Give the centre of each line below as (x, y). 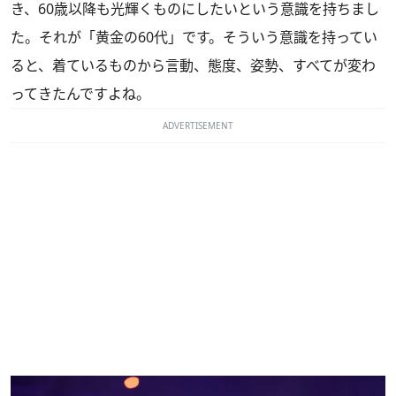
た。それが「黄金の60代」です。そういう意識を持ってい (194, 37)
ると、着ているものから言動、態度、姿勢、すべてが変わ (193, 65)
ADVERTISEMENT (198, 126)
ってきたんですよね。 (80, 94)
